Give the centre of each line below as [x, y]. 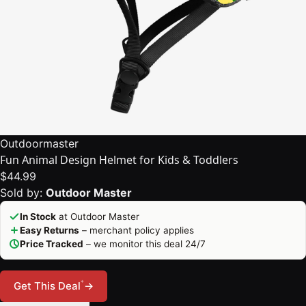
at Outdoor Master [98, 217]
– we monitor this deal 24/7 [144, 244]
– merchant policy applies [137, 230]
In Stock [38, 217]
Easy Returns [50, 230]
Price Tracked [52, 244]
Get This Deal [47, 286]
